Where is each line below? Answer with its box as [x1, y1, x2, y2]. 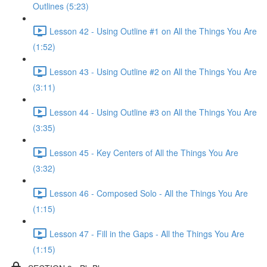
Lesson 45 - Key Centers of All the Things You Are [49, 146, 238, 159]
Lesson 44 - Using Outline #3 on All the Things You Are [49, 105, 257, 118]
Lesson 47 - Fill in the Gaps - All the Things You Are [49, 227, 244, 240]
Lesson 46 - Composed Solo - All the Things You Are [49, 187, 248, 199]
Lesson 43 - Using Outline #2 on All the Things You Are [49, 65, 257, 77]
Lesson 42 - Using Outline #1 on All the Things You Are [49, 24, 257, 37]
